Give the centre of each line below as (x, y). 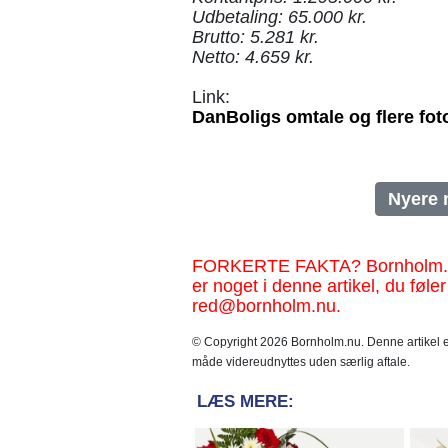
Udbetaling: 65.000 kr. (279, 17)
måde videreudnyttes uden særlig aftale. (301, 362)
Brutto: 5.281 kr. (255, 37)
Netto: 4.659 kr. (253, 57)
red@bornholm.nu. (266, 306)
